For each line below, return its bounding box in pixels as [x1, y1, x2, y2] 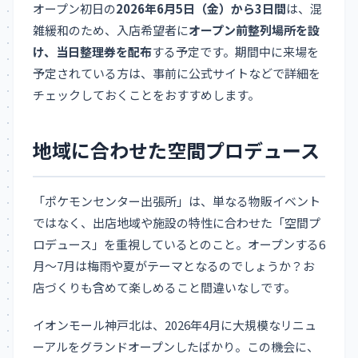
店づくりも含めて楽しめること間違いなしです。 [33, 279, 296, 296]
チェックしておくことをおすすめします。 [33, 86, 260, 104]
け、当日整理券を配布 [33, 43, 152, 61]
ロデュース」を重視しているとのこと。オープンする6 [33, 236, 325, 253]
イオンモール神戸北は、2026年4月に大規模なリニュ [33, 316, 316, 334]
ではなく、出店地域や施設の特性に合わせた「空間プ [33, 214, 320, 232]
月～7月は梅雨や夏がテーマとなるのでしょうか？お [33, 257, 315, 275]
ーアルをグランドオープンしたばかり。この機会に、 [33, 338, 319, 356]
